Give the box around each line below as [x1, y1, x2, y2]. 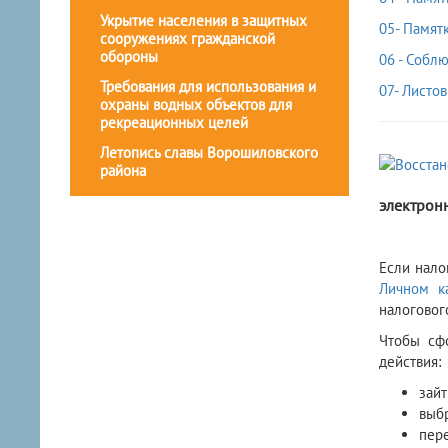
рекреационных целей [100, 113, 248, 133]
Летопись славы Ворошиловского [100, 143, 318, 163]
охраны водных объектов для [100, 95, 292, 115]
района [100, 161, 146, 181]
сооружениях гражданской [100, 29, 275, 49]
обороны [100, 47, 158, 67]
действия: [378, 352, 441, 372]
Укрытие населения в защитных [100, 11, 307, 31]
